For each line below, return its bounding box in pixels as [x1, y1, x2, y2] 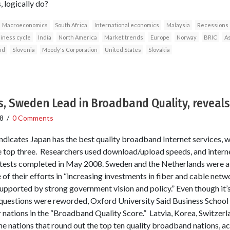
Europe [150, 33, 169, 41]
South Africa [54, 21, 87, 28]
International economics [94, 21, 159, 28]
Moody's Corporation [42, 46, 98, 53]
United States [104, 46, 141, 53]
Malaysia [166, 21, 190, 28]
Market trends [104, 33, 143, 41]
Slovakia [148, 46, 170, 53]
